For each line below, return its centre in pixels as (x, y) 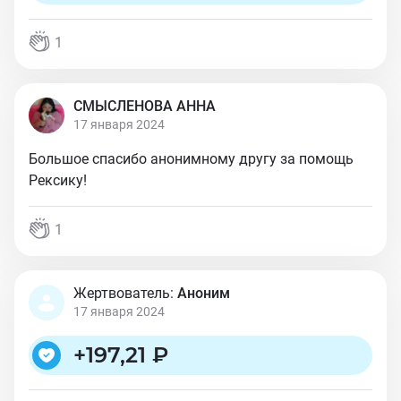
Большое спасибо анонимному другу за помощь (191, 159)
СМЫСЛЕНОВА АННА (145, 106)
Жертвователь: (124, 293)
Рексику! (58, 180)
